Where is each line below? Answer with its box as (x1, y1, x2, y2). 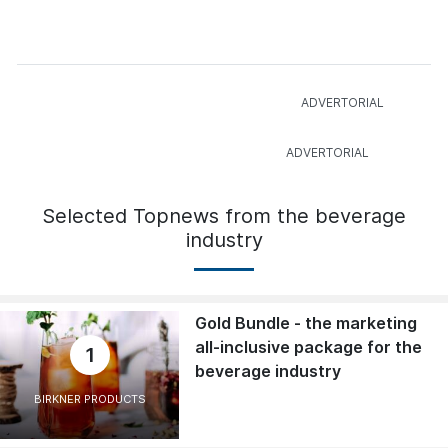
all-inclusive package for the (195, 337, 423, 358)
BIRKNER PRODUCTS (33, 392, 146, 407)
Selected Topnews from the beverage (42, 204, 406, 229)
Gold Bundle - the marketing (195, 313, 418, 334)
